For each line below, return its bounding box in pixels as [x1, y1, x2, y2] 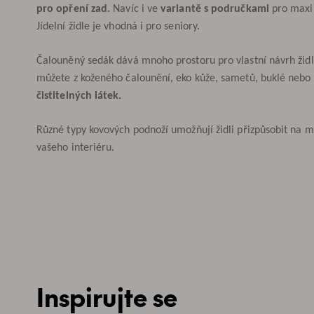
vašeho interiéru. [36, 142, 115, 153]
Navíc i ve [110, 3, 161, 15]
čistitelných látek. [36, 90, 122, 102]
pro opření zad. [36, 3, 111, 15]
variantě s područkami [161, 3, 269, 15]
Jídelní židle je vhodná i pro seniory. [36, 20, 200, 32]
